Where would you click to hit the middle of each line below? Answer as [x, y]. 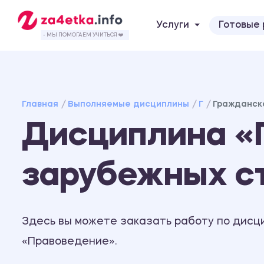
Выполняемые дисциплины [128, 104]
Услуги [173, 25]
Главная [40, 104]
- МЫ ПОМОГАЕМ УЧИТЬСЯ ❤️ [83, 35]
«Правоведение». [69, 241]
